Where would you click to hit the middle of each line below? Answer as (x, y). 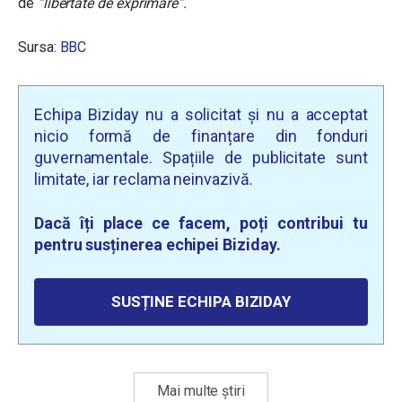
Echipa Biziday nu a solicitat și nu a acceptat (201, 114)
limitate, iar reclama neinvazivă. (144, 179)
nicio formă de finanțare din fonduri (201, 136)
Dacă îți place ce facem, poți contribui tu (201, 223)
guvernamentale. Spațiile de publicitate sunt (201, 157)
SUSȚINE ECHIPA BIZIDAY (201, 301)
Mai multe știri (201, 391)
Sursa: (39, 47)
